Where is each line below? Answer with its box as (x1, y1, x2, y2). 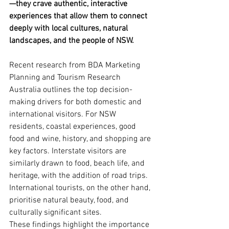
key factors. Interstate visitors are (9, 146, 128, 156)
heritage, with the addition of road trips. (9, 171, 150, 181)
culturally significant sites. (9, 208, 102, 218)
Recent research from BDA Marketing (9, 60, 142, 71)
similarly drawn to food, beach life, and (9, 158, 147, 169)
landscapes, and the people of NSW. (9, 36, 134, 46)
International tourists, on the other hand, (9, 183, 152, 193)
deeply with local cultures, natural (9, 24, 130, 34)
